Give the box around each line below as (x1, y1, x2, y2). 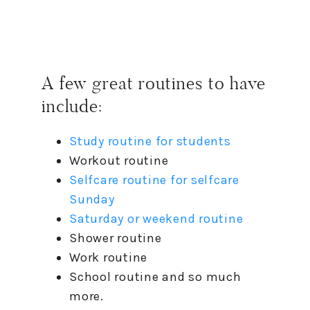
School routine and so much (69, 268, 241, 284)
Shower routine (69, 230, 162, 246)
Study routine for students (69, 133, 231, 149)
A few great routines (42, 71, 208, 94)
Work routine (69, 249, 147, 265)
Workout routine (69, 152, 169, 168)
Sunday (69, 191, 115, 207)
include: (42, 94, 102, 117)
